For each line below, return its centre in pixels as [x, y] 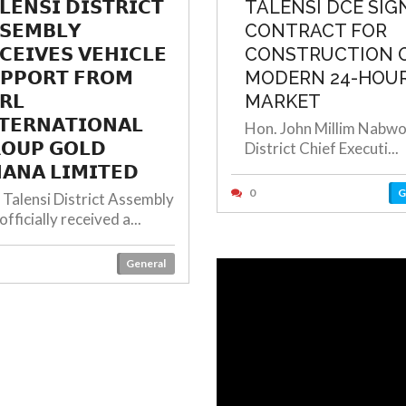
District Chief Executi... [322, 148]
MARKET [283, 101]
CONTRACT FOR [316, 31]
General [146, 263]
